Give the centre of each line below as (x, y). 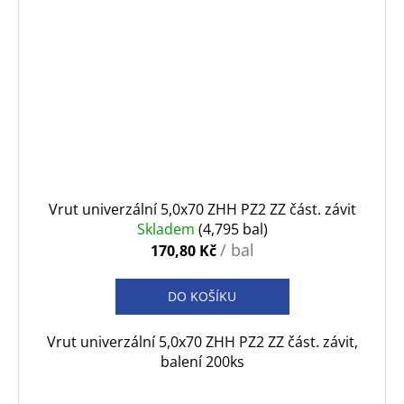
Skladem (167, 229)
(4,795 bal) (233, 229)
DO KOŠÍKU (202, 296)
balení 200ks (202, 361)
